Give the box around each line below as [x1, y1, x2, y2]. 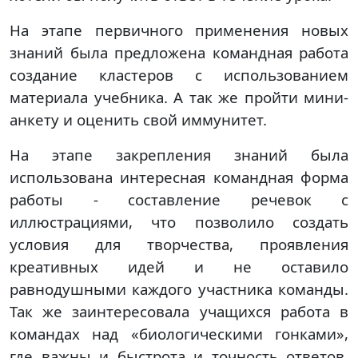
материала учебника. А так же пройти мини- [10, 87, 348, 107]
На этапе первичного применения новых [10, 20, 348, 40]
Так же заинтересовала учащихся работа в [10, 301, 348, 321]
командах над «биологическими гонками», [10, 324, 348, 344]
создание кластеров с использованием [10, 65, 348, 85]
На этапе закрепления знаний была [10, 145, 348, 165]
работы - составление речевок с [10, 189, 348, 209]
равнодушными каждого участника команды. [10, 279, 348, 299]
